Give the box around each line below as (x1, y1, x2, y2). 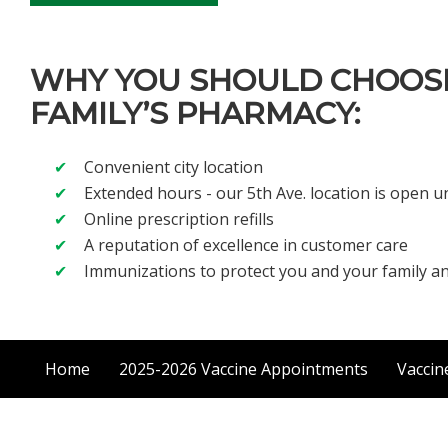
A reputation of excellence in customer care (84, 233, 408, 256)
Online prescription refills (84, 207, 274, 230)
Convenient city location (84, 155, 267, 178)
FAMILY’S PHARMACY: (30, 94, 368, 132)
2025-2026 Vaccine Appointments (118, 357, 368, 380)
